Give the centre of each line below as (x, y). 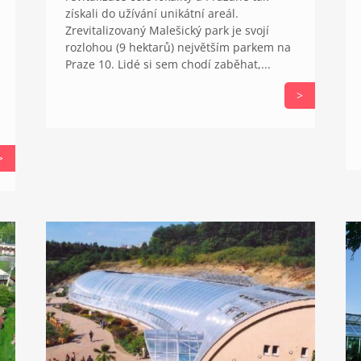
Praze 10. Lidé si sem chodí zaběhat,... (168, 64)
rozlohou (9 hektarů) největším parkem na (178, 48)
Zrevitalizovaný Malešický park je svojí (167, 31)
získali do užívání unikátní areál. (151, 14)
